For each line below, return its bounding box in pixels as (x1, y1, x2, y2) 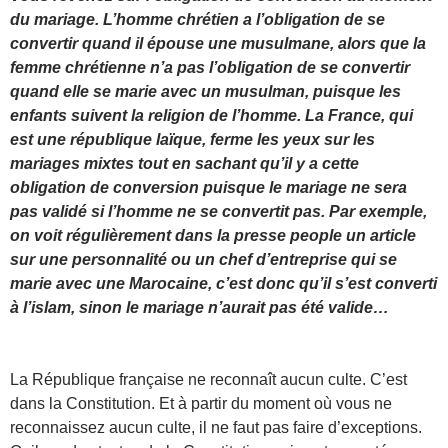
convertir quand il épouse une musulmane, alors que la (10, 34, 426, 52)
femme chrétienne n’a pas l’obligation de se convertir (10, 58, 410, 76)
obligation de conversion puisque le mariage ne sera (10, 178, 407, 196)
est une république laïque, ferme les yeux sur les (10, 130, 375, 148)
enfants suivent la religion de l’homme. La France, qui (10, 106, 413, 124)
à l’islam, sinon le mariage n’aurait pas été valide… (10, 298, 389, 316)
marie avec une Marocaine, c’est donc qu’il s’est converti (10, 274, 437, 292)
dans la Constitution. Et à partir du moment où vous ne (10, 394, 392, 412)
